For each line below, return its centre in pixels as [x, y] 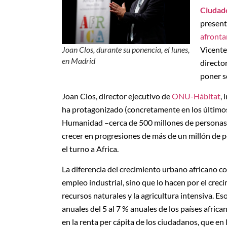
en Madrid [79, 61]
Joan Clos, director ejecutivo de [117, 96]
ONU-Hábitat [196, 96]
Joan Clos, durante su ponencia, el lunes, [126, 50]
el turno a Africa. [90, 148]
